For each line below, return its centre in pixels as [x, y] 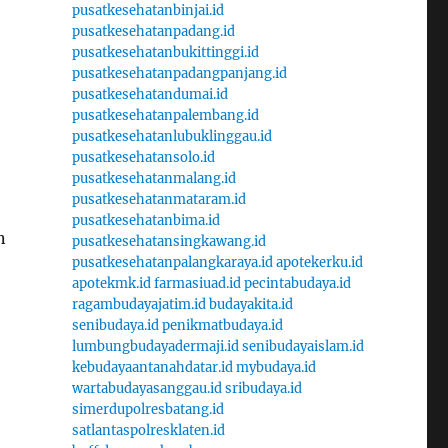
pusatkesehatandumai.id [149, 94]
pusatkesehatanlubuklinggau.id [171, 136]
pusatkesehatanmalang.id [153, 178]
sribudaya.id [263, 388]
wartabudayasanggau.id [146, 388]
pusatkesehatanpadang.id [153, 31]
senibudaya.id [115, 325]
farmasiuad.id [197, 283]
